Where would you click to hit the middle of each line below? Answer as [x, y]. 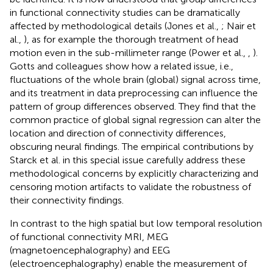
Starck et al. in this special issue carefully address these [128, 160]
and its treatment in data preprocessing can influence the [134, 93]
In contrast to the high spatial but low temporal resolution [136, 223]
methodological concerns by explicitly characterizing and [134, 173]
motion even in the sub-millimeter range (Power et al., [129, 52]
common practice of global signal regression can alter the [135, 119]
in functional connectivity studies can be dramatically [125, 12]
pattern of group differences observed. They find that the [133, 106]
